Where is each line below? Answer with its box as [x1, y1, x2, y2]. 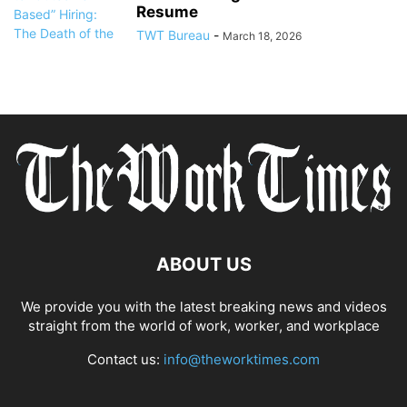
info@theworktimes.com [164, 350, 320, 368]
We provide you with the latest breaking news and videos [20, 297, 387, 315]
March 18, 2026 [223, 29, 302, 44]
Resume [136, 3, 198, 22]
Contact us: [87, 350, 164, 368]
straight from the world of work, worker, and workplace [27, 316, 380, 334]
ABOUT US [155, 253, 252, 275]
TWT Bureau [136, 27, 210, 44]
